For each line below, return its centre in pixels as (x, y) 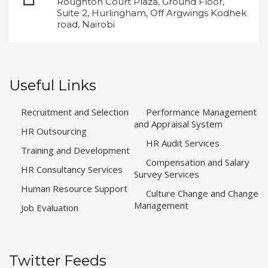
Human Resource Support (74, 188)
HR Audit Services (183, 143)
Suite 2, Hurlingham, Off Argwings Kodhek (152, 13)
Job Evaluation (50, 207)
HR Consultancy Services (72, 169)
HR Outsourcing (54, 131)
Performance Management (201, 112)
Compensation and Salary (198, 162)
